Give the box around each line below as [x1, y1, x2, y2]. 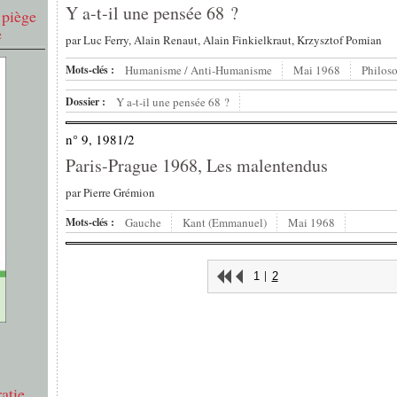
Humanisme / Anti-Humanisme [125, 62, 272, 79]
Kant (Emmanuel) [183, 214, 267, 231]
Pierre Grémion [83, 184, 155, 201]
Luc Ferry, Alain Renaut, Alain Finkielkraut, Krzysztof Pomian [83, 32, 382, 49]
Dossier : [66, 94, 105, 110]
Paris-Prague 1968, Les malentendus [66, 153, 328, 178]
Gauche [125, 214, 161, 231]
